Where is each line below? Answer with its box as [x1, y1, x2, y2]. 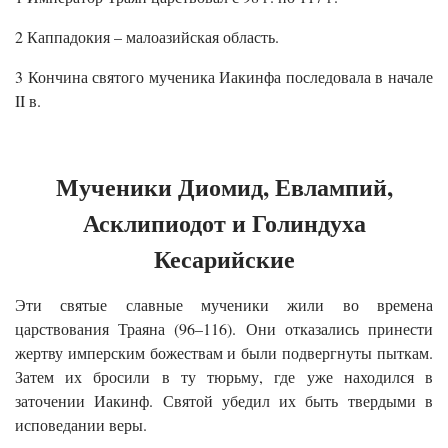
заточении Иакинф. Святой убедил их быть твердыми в [15, 389, 433, 411]
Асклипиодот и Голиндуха [82, 204, 366, 240]
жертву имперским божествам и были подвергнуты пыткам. [15, 341, 433, 363]
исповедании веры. [15, 413, 147, 435]
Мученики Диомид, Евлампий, [55, 168, 393, 204]
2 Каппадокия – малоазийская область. [15, 25, 279, 47]
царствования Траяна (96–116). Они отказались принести [15, 317, 433, 339]
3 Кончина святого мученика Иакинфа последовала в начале [15, 65, 433, 87]
